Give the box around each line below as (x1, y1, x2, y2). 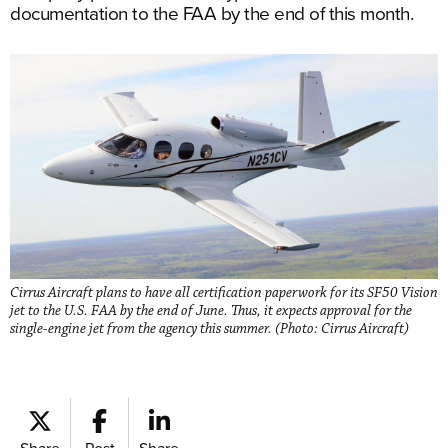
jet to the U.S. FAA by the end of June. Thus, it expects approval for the (10, 301, 412, 320)
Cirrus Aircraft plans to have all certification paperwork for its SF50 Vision (10, 283, 438, 302)
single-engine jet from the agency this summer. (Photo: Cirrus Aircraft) (10, 319, 409, 338)
